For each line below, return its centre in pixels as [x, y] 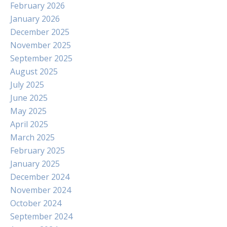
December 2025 [40, 32]
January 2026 [35, 19]
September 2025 [41, 58]
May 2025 [28, 111]
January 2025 [35, 164]
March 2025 [32, 137]
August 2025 [34, 71]
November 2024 [41, 190]
